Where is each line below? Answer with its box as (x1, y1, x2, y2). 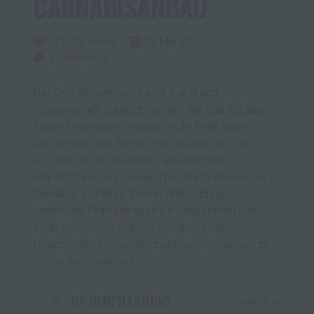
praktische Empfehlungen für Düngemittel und (33, 204, 256, 218)
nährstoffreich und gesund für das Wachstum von (33, 170, 273, 184)
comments (56, 52, 108, 66)
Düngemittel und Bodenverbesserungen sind (33, 137, 251, 151)
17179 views (50, 35, 116, 49)
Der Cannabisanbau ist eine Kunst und (33, 86, 217, 100)
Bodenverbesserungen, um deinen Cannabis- (33, 221, 252, 235)
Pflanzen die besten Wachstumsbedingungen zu (33, 238, 270, 252)
